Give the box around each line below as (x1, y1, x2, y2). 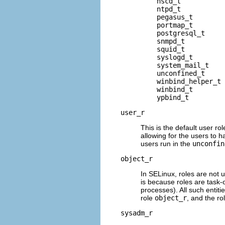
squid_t (141, 45, 185, 53)
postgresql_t (141, 29, 205, 37)
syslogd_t (141, 53, 193, 61)
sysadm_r (121, 208, 153, 217)
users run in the (141, 139, 192, 148)
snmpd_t (141, 37, 185, 45)
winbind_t (141, 85, 193, 93)
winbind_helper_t (141, 77, 221, 85)
